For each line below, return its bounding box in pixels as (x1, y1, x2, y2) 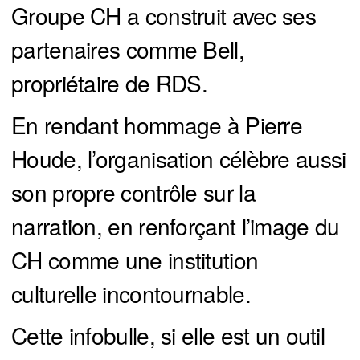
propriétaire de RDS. (11, 66, 208, 99)
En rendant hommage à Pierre (11, 108, 303, 141)
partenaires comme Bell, (11, 32, 244, 65)
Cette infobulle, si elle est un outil (11, 318, 325, 351)
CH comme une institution (11, 243, 259, 276)
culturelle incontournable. (11, 276, 251, 309)
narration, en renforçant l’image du (11, 209, 340, 242)
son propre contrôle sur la (11, 175, 256, 208)
